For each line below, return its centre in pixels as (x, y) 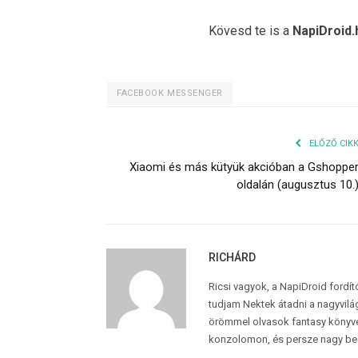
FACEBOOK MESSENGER (170, 93)
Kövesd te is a (251, 31)
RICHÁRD (232, 258)
